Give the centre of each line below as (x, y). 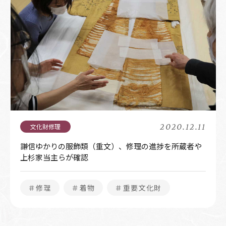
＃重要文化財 (138, 188)
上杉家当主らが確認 (54, 157)
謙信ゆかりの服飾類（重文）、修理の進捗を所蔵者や (111, 146)
